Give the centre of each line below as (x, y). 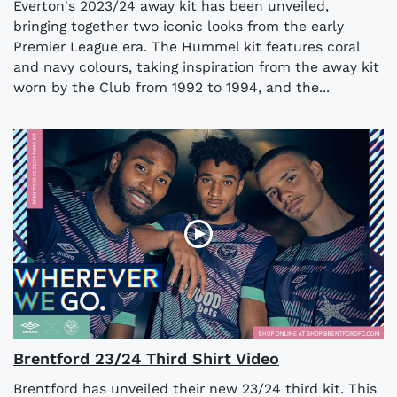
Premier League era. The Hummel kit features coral (187, 47)
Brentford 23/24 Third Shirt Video (146, 358)
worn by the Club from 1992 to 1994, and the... (171, 88)
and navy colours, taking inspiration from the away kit (196, 67)
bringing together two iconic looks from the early (179, 27)
